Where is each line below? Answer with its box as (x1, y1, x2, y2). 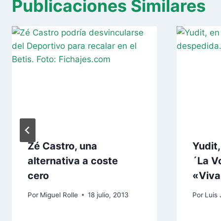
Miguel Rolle (40, 190, 78, 199)
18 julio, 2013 (88, 190, 129, 199)
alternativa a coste (28, 154, 118, 167)
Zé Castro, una (28, 140, 97, 152)
